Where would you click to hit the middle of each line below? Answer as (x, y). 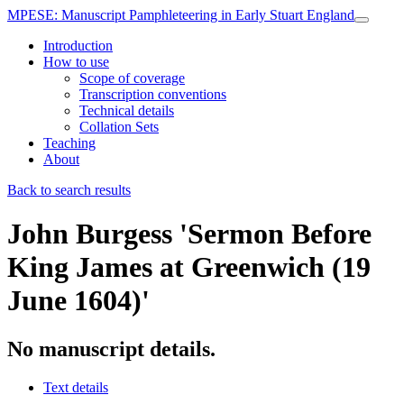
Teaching (69, 143)
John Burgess (90, 234)
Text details (76, 387)
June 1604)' (78, 301)
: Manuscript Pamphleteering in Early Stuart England (204, 15)
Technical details (127, 110)
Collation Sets (119, 127)
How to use (76, 62)
